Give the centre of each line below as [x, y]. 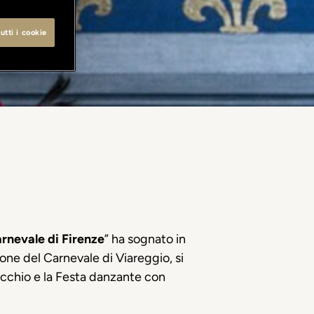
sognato [150, 239]
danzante [115, 277]
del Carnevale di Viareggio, [98, 258]
